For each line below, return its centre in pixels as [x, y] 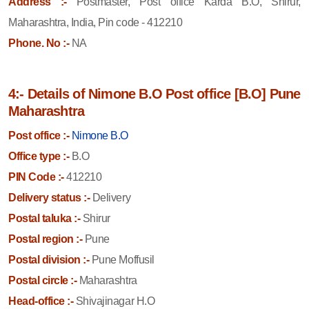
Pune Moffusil [122, 259]
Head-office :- [41, 301]
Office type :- [39, 156]
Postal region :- [46, 239]
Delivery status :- [49, 197]
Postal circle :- [43, 280]
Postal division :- [49, 259]
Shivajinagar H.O [114, 301]
